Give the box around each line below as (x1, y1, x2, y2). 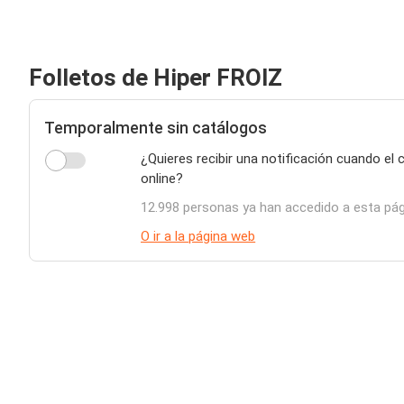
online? (141, 170, 184, 187)
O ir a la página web (141, 228, 256, 244)
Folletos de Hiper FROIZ (29, 64, 282, 91)
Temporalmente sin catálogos (44, 118, 267, 137)
